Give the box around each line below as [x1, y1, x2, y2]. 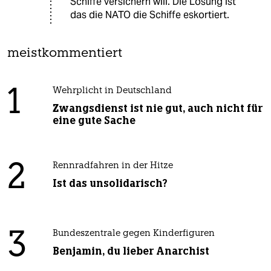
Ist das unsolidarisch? [52, 177, 168, 191]
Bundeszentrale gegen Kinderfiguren [52, 229, 215, 239]
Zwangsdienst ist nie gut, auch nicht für [52, 102, 263, 116]
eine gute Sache [52, 114, 135, 128]
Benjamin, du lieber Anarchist [52, 244, 209, 258]
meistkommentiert [7, 47, 122, 60]
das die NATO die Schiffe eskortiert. [70, 8, 229, 22]
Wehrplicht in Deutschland [52, 87, 172, 96]
